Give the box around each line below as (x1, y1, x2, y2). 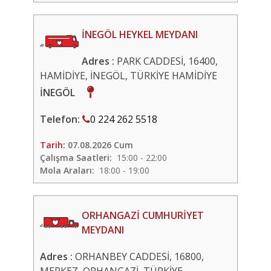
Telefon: (40, 113, 82, 126)
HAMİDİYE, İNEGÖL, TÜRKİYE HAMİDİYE (40, 69, 222, 82)
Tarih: (40, 139, 68, 151)
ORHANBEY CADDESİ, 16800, (75, 250, 204, 263)
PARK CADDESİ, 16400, (116, 54, 218, 68)
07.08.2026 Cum (68, 139, 133, 151)
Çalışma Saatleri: (40, 152, 112, 163)
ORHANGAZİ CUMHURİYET (81, 209, 204, 222)
